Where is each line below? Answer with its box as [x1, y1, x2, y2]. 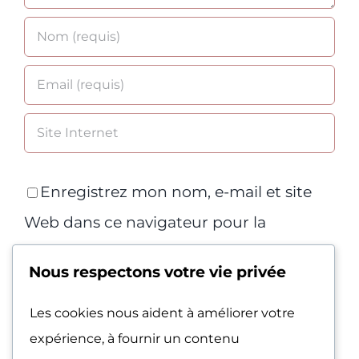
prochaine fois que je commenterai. [24, 243, 292, 262]
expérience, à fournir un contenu [30, 330, 240, 346]
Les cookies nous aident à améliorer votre [30, 305, 295, 321]
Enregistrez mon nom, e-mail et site [40, 182, 312, 201]
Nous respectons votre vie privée [29, 262, 286, 281]
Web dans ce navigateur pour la [24, 212, 266, 232]
